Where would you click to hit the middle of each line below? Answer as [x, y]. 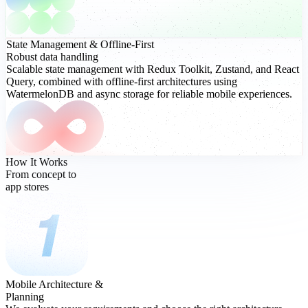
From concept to [41, 175]
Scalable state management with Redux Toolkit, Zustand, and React [153, 69]
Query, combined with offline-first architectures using [122, 82]
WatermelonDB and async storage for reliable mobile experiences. [149, 94]
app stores [27, 187]
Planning [25, 297]
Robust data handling [52, 57]
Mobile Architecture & [54, 285]
